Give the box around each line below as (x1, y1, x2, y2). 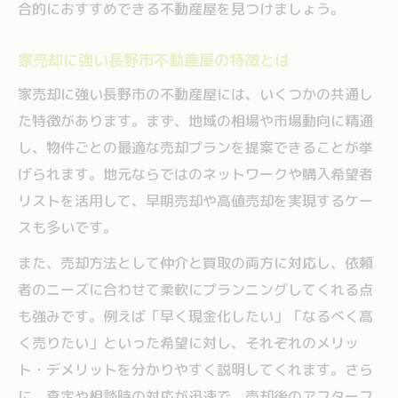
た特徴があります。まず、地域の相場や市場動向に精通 (18, 110, 373, 131)
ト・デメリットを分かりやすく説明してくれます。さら (18, 359, 373, 379)
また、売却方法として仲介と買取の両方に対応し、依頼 (18, 252, 373, 273)
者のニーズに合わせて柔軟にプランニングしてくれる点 (18, 279, 373, 299)
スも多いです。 (18, 217, 117, 237)
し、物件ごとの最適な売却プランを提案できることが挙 (18, 137, 373, 157)
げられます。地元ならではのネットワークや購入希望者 (18, 163, 373, 184)
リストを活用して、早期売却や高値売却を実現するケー (18, 190, 373, 211)
